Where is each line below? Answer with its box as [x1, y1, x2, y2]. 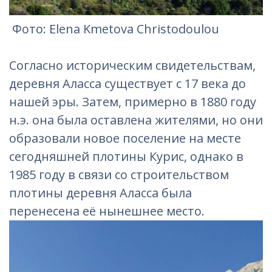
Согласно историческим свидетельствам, [9, 56, 256, 73]
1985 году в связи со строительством [9, 166, 229, 183]
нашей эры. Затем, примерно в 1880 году [9, 93, 256, 110]
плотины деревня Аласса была [9, 184, 192, 201]
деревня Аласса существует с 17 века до [9, 75, 246, 92]
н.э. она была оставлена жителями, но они [9, 111, 263, 128]
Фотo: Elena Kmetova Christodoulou [12, 20, 219, 37]
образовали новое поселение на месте [9, 129, 241, 146]
